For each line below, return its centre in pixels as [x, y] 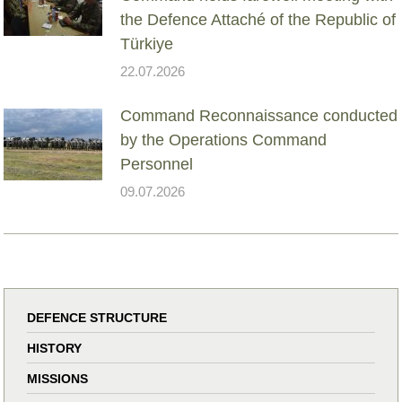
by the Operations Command [224, 140]
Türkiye [147, 44]
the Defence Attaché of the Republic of [258, 19]
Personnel [157, 164]
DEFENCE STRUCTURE [97, 317]
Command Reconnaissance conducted [259, 115]
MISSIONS [58, 378]
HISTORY [55, 348]
